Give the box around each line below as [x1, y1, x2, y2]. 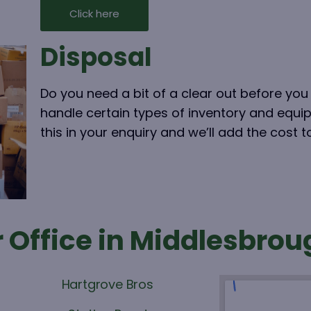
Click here [69, 6, 119, 21]
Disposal [40, 40, 152, 75]
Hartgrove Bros [61, 275, 153, 293]
